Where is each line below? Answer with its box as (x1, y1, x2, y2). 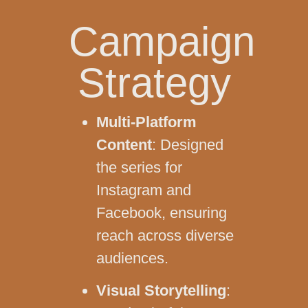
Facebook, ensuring (96, 203, 227, 221)
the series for (96, 158, 182, 176)
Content (96, 135, 152, 153)
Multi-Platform (96, 113, 197, 131)
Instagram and (96, 181, 191, 199)
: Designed (152, 135, 223, 153)
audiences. (96, 249, 168, 267)
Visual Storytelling (96, 282, 226, 300)
